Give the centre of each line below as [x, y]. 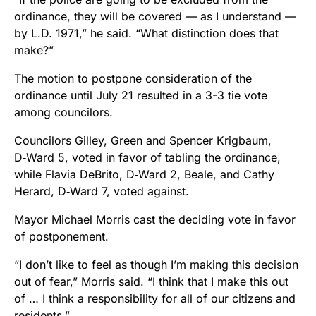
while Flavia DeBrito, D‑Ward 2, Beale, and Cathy [144, 174]
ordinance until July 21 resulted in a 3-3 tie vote [141, 95]
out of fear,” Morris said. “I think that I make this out [151, 281]
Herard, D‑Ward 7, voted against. [102, 191]
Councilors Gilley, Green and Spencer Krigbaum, [143, 140]
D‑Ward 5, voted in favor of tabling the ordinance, [147, 157]
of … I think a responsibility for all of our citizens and [155, 298]
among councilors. [63, 112]
